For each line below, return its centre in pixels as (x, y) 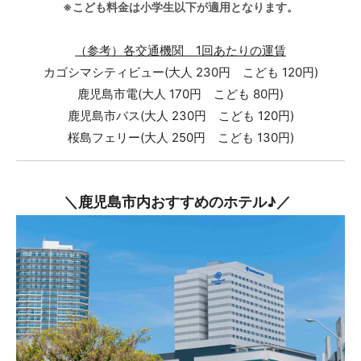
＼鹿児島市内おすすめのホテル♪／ (177, 202)
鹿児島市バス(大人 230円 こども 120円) (180, 116)
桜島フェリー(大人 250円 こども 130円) (180, 138)
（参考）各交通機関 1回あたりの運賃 (180, 51)
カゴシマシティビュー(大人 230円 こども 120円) (180, 73)
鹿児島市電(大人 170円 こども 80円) (180, 94)
